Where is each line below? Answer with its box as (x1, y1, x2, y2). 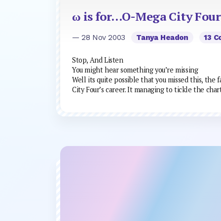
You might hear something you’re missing (72, 65, 198, 74)
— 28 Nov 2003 (72, 33, 128, 42)
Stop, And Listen (72, 55, 123, 65)
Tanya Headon (136, 33, 189, 42)
